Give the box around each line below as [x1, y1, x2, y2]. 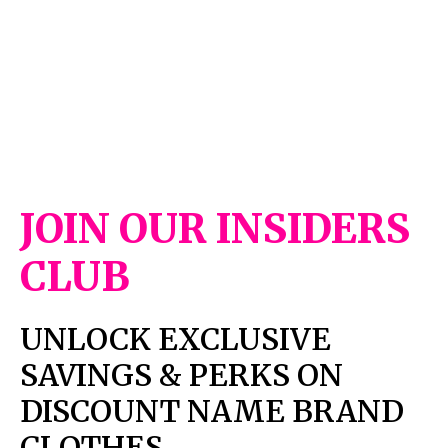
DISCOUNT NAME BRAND [20, 392, 404, 431]
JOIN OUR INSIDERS [20, 204, 410, 255]
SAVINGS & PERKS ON [20, 356, 343, 395]
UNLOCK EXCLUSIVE [20, 320, 331, 359]
